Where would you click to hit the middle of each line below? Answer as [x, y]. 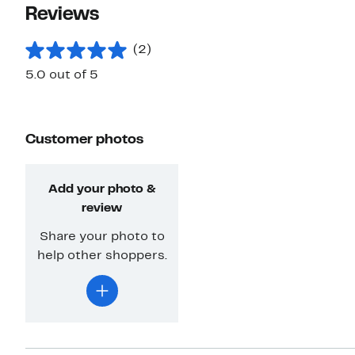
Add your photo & [102, 190]
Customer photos [84, 140]
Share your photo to [102, 237]
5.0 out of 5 [62, 76]
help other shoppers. [102, 256]
